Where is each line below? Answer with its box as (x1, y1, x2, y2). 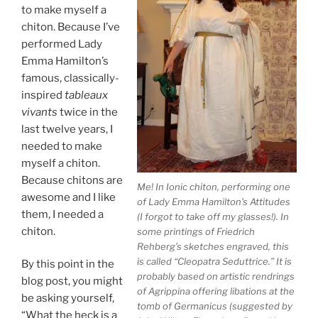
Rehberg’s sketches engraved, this (137, 241, 289, 253)
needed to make (21, 139, 102, 153)
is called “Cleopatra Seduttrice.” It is (137, 256, 292, 268)
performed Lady (21, 37, 102, 50)
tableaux (65, 88, 108, 102)
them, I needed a (21, 207, 104, 221)
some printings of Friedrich (137, 226, 255, 238)
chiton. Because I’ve (21, 20, 120, 33)
